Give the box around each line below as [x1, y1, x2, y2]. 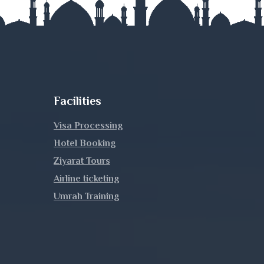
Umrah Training [54, 190, 120, 202]
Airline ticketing [54, 173, 120, 184]
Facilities [54, 94, 101, 107]
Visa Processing [54, 120, 123, 131]
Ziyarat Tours [54, 155, 110, 166]
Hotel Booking [54, 137, 116, 148]
